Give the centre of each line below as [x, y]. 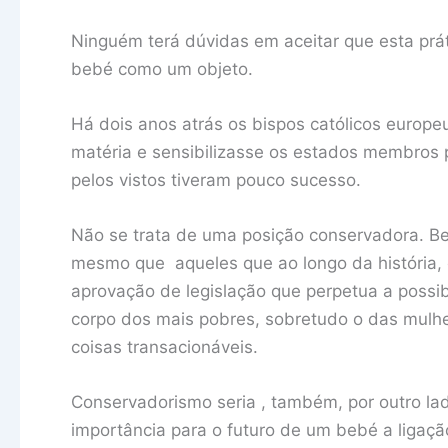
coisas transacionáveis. [164, 347]
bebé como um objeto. [162, 68]
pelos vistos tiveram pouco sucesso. [216, 179]
